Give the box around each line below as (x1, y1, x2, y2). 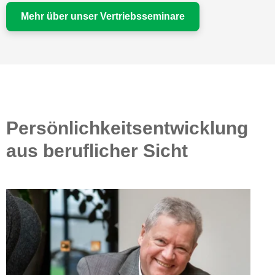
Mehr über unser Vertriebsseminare (21, 11, 185, 22)
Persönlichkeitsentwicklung (6, 118, 248, 139)
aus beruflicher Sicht (6, 141, 188, 161)
